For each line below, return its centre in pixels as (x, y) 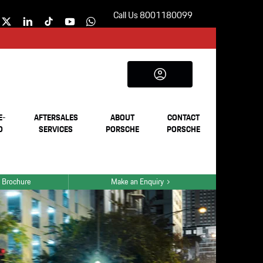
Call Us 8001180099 (153, 16)
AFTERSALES (56, 118)
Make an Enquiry (138, 182)
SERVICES (56, 130)
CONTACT (184, 118)
